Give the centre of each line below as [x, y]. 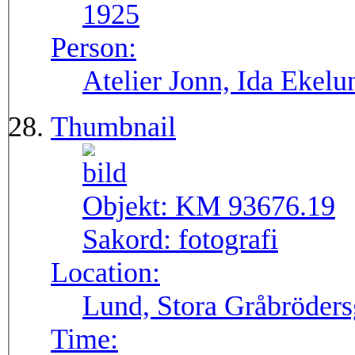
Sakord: [130, 240]
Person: [94, 48]
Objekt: [129, 206]
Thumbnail [113, 127]
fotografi [228, 240]
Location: [105, 273]
